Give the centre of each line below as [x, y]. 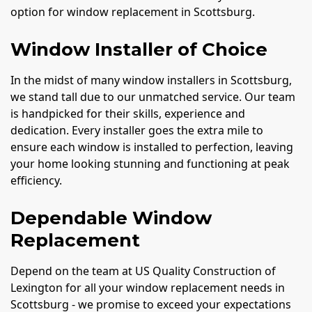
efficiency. [36, 180]
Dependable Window [111, 218]
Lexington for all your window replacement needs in [148, 287]
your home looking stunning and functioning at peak [150, 163]
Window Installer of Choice [139, 49]
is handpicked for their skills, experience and [128, 113]
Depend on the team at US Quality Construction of [143, 271]
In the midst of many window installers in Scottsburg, [151, 80]
